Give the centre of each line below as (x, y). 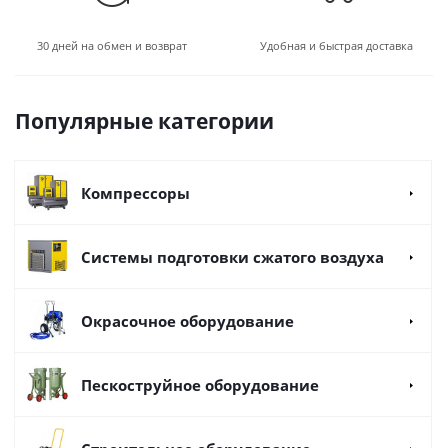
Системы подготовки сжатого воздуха (232, 257)
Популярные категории (144, 121)
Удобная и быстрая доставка (336, 45)
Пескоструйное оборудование (200, 385)
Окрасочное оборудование (187, 321)
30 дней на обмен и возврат (112, 45)
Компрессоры (135, 193)
